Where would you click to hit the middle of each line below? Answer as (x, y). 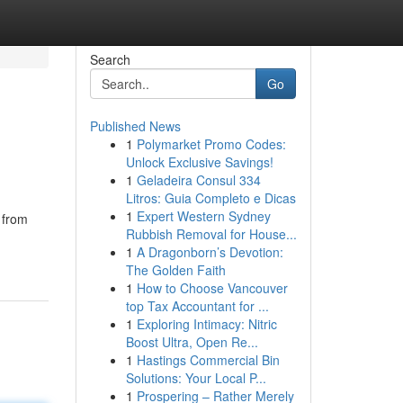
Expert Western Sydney (203, 216)
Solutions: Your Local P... (196, 378)
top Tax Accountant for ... (197, 306)
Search (110, 59)
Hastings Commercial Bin (208, 360)
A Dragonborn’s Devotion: (210, 252)
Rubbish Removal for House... (211, 234)
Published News (135, 126)
